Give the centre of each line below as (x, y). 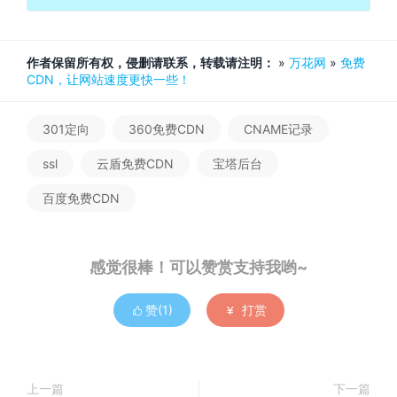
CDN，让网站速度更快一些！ (109, 79)
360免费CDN (167, 128)
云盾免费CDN (135, 163)
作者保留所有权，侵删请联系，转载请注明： (151, 62)
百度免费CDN (81, 198)
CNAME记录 (278, 128)
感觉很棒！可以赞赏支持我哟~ (198, 267)
